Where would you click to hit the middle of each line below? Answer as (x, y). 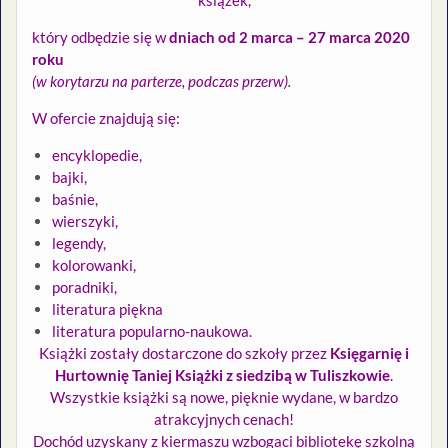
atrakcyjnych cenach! (224, 419)
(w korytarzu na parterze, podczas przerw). (161, 81)
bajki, (69, 177)
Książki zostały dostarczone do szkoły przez (184, 353)
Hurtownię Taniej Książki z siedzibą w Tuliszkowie (222, 375)
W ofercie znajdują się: (106, 118)
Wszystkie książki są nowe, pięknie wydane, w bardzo (224, 397)
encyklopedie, (97, 155)
